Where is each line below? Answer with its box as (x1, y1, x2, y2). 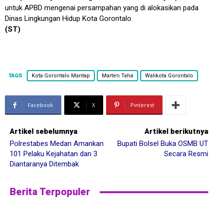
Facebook (28, 101, 53, 109)
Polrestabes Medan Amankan (10, 139, 104, 148)
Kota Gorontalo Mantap (32, 73, 90, 79)
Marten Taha (102, 73, 133, 79)
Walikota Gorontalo (145, 73, 193, 79)
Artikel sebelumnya (10, 127, 77, 136)
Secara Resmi (163, 149, 208, 159)
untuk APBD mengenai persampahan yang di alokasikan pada (5, 3, 199, 13)
